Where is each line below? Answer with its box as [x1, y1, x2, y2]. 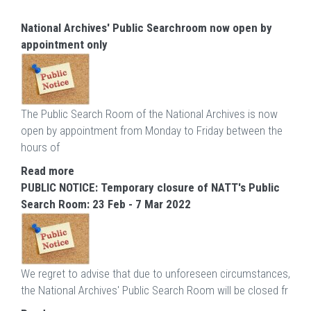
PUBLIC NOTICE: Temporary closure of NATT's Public [21, 180, 280, 195]
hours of [21, 140, 60, 155]
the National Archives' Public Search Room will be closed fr [21, 283, 288, 298]
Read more [21, 164, 74, 178]
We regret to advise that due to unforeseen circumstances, [21, 267, 290, 281]
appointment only [21, 37, 108, 52]
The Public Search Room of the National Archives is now [21, 107, 278, 121]
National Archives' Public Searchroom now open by [21, 21, 272, 35]
